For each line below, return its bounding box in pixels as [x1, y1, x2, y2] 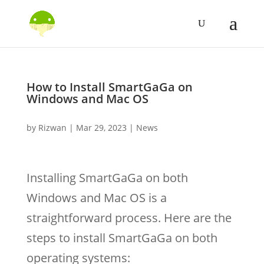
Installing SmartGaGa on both [26, 170, 188, 186]
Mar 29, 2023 [75, 122, 127, 133]
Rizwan [38, 122, 67, 133]
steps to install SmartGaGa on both [26, 230, 217, 246]
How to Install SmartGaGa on [26, 79, 193, 95]
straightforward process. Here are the [26, 210, 232, 226]
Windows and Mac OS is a [26, 190, 167, 206]
